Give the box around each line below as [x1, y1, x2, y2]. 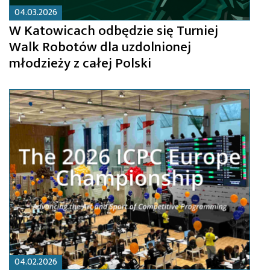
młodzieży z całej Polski [9, 51, 151, 75]
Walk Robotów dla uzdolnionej [9, 35, 191, 58]
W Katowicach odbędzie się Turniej [9, 19, 218, 42]
